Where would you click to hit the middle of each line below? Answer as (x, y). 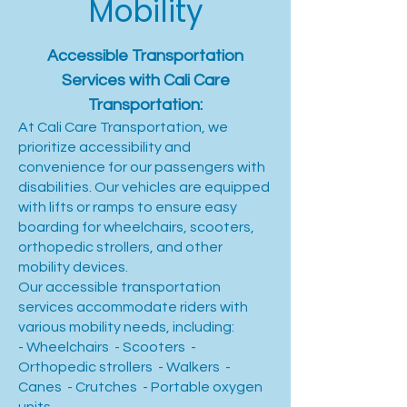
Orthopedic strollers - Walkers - (124, 367)
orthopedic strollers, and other (120, 247)
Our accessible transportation (119, 287)
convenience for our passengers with (142, 167)
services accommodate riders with (133, 307)
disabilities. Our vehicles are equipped (144, 187)
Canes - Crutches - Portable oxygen (140, 387)
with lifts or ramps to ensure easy (128, 207)
